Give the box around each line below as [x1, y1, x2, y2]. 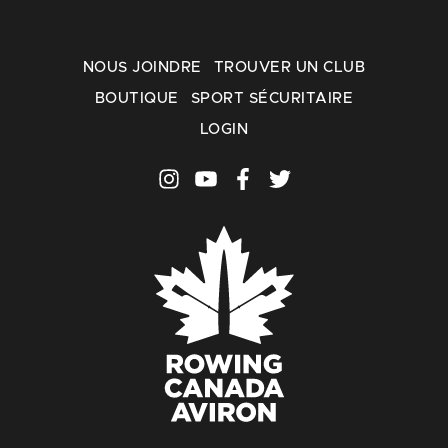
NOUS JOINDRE [83, 60, 202, 75]
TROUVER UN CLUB [213, 60, 365, 75]
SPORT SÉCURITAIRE [190, 91, 353, 106]
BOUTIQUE [94, 91, 179, 106]
